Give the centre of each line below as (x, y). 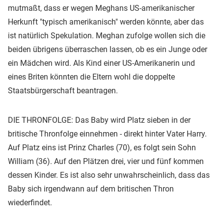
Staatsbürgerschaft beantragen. (63, 90)
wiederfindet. (30, 202)
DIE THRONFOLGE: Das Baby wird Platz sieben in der (99, 120)
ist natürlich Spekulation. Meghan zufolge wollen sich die (107, 35)
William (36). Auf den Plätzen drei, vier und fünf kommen (106, 161)
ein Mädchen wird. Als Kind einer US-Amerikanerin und (101, 63)
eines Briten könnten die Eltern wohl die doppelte (91, 77)
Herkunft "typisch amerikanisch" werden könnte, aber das (106, 22)
